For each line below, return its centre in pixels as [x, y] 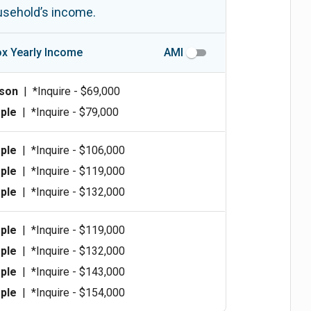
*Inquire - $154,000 [78, 292]
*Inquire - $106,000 [78, 150]
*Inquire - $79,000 [75, 112]
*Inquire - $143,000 [78, 271]
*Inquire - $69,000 [77, 91]
